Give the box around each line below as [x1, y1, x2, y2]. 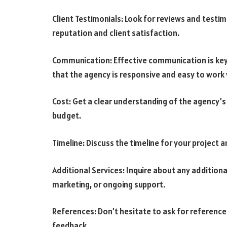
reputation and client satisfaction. [52, 27, 179, 39]
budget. [52, 110, 81, 122]
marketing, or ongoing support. [52, 178, 165, 190]
